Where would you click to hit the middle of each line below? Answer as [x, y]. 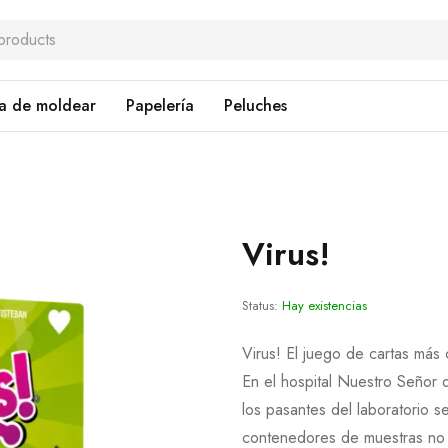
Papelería [160, 105]
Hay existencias [324, 305]
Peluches [255, 105]
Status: [259, 305]
